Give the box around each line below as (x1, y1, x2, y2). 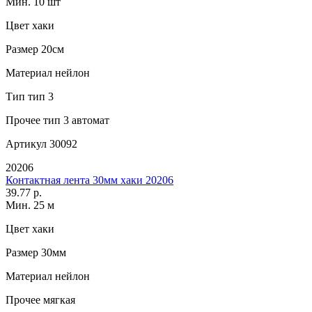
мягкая (40, 294, 75, 306)
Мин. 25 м (6, 199, 54, 212)
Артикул (6, 138, 47, 150)
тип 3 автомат (40, 114, 109, 127)
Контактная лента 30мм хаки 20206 (6, 174, 173, 187)
